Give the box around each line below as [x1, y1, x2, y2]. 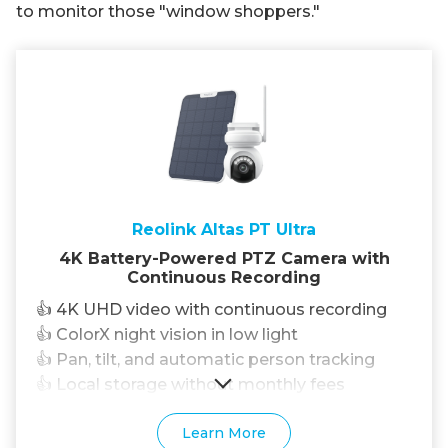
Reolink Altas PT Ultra [132, 220, 316, 240]
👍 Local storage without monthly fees [36, 375, 345, 395]
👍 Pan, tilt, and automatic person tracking [36, 350, 375, 370]
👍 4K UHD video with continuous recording [36, 300, 387, 320]
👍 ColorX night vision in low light [36, 325, 298, 345]
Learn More [182, 424, 266, 443]
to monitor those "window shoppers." [16, 2, 320, 22]
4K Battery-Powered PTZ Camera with [58, 249, 390, 269]
